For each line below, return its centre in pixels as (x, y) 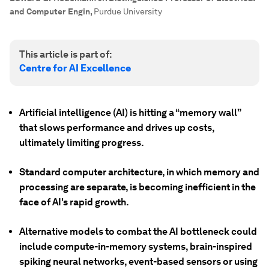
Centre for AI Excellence (75, 68)
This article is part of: (65, 54)
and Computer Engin (50, 11)
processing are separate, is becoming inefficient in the (138, 187)
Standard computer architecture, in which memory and (139, 172)
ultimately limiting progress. (82, 143)
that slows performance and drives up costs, (117, 128)
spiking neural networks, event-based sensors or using (138, 261)
